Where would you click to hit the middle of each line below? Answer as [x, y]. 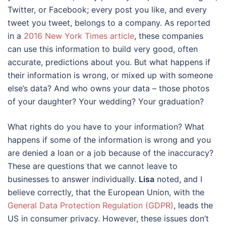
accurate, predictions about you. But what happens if [109, 62]
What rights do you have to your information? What [106, 126]
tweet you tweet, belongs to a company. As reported [109, 22]
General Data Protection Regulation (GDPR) [91, 205]
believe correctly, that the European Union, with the [106, 192]
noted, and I [178, 179]
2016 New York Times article [79, 36]
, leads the [193, 205]
